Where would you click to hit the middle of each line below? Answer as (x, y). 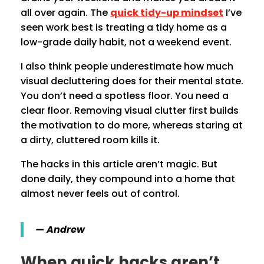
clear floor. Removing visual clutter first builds (130, 111)
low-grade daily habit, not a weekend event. (126, 42)
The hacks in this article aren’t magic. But (119, 164)
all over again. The (65, 13)
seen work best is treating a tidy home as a (124, 28)
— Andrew (60, 230)
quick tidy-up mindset (167, 13)
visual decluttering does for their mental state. (132, 81)
